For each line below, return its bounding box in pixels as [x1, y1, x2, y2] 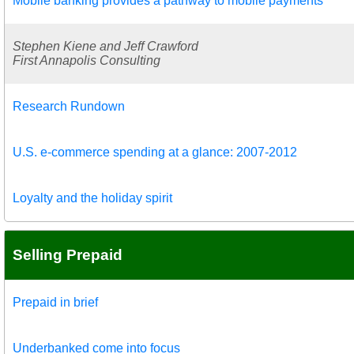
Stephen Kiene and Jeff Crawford [13, 39, 198, 53]
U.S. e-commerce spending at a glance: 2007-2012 [13, 145, 297, 159]
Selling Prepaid [13, 246, 122, 263]
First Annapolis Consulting [13, 53, 160, 67]
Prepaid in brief [13, 295, 98, 309]
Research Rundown [13, 99, 125, 113]
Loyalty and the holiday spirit [13, 190, 172, 205]
